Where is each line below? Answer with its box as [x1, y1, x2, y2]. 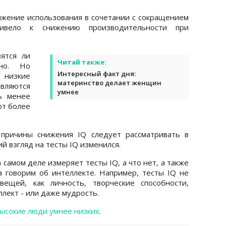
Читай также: [58, 57, 106, 67]
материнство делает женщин [58, 78, 161, 87]
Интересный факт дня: [58, 69, 136, 78]
